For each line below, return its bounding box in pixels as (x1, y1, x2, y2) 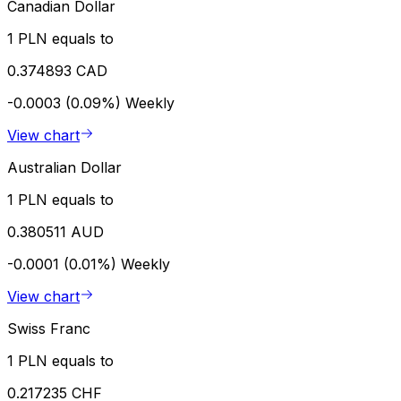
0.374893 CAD (7, 62, 107, 81)
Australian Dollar (7, 158, 122, 177)
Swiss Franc (7, 320, 90, 338)
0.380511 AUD (7, 223, 104, 242)
